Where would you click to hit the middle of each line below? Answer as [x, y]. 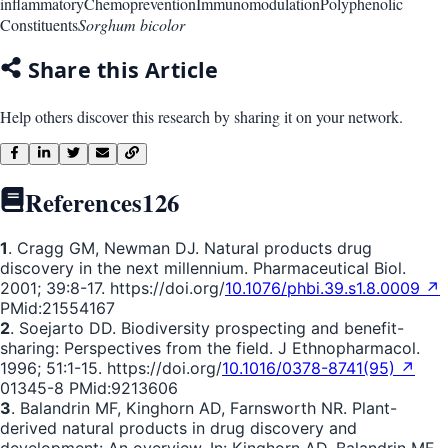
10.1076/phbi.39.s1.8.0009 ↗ [332, 288]
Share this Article [120, 70]
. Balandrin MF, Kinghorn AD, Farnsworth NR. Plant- [204, 408]
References [83, 201]
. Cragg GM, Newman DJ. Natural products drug [190, 248]
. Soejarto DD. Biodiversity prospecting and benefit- [207, 328]
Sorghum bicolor [131, 24]
